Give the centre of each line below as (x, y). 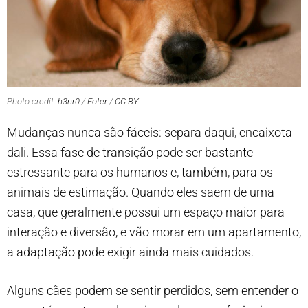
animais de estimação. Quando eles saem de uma (141, 192)
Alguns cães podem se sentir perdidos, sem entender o (153, 290)
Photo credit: (32, 102)
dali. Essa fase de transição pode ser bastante (130, 152)
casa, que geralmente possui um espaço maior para (146, 212)
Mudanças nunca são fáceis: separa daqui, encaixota (150, 132)
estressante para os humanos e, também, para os (140, 172)
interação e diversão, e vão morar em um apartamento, (154, 232)
